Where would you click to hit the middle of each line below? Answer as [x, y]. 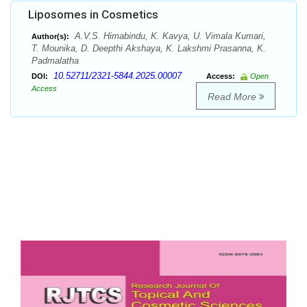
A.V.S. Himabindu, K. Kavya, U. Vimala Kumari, [169, 36]
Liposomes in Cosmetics [93, 15]
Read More [233, 97]
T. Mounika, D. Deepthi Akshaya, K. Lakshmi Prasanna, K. [149, 49]
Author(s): [50, 37]
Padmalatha [55, 61]
